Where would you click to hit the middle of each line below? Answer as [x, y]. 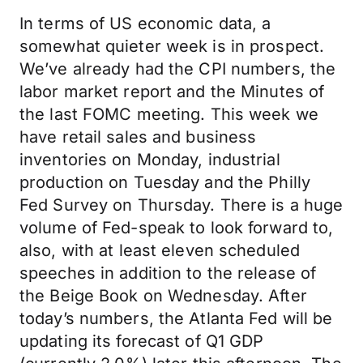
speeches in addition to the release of [168, 273]
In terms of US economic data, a [145, 23]
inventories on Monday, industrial [150, 160]
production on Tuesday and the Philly [165, 182]
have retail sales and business [138, 137]
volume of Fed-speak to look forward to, [177, 228]
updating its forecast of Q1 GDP [142, 341]
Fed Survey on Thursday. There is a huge [181, 205]
